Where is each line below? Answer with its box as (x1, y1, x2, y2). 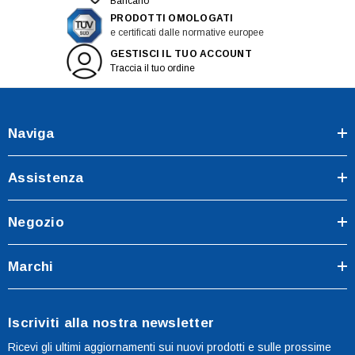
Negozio (8, 214, 64, 230)
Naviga (8, 125, 55, 141)
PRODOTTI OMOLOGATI (110, 13, 234, 25)
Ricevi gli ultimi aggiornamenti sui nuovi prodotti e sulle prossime (8, 340, 331, 353)
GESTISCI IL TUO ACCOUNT (110, 48, 252, 60)
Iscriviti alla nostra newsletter (8, 315, 214, 330)
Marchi (8, 258, 54, 274)
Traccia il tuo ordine (110, 63, 195, 74)
